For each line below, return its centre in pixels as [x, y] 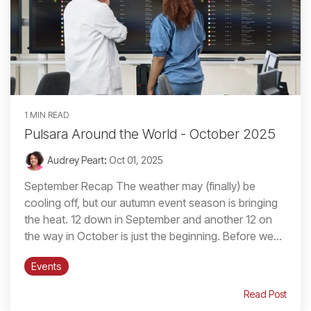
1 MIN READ [47, 115]
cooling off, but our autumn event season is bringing [151, 203]
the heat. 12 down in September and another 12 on [148, 220]
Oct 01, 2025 [136, 160]
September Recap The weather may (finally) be [140, 186]
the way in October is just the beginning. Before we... [153, 236]
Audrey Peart [75, 160]
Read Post [265, 294]
